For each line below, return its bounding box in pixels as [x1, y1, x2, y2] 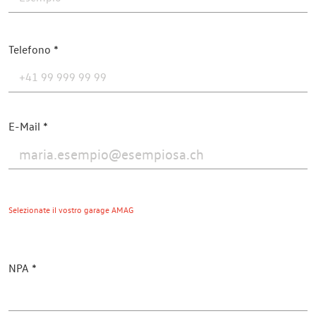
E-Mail [8, 119, 40, 133]
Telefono [8, 42, 51, 56]
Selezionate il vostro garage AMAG [8, 205, 134, 215]
